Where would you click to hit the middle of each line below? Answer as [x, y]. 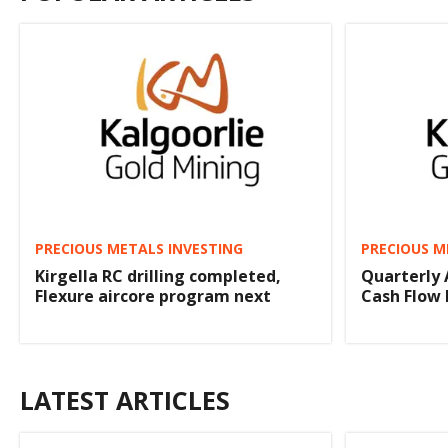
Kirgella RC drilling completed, [158, 275]
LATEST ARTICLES [125, 399]
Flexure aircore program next [153, 295]
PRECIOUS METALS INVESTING [139, 248]
